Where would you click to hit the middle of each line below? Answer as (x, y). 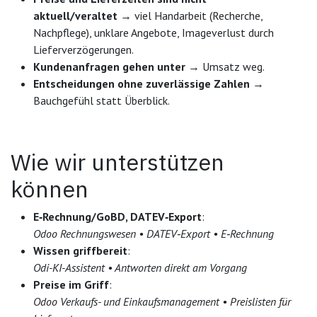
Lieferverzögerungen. (83, 49)
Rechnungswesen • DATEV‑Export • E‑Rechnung (167, 233)
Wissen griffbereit (80, 250)
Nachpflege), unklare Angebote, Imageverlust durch (154, 32)
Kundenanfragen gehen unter (109, 66)
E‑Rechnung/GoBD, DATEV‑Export (117, 216)
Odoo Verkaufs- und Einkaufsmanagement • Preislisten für (162, 301)
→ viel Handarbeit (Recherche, (190, 15)
